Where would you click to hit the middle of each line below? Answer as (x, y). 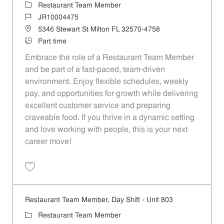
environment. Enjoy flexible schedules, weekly (106, 82)
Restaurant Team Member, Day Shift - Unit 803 (99, 200)
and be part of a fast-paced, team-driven (95, 70)
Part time (52, 41)
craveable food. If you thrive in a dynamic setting (109, 118)
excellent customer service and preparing (97, 106)
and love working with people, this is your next (106, 130)
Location (38, 29)
